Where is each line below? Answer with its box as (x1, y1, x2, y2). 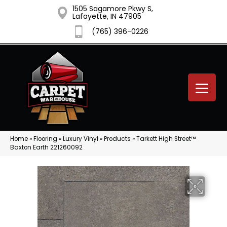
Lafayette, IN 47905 (72, 11, 141, 21)
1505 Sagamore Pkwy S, (72, 4, 153, 14)
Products (104, 135, 131, 143)
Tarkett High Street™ (136, 135, 196, 143)
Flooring (33, 135, 57, 143)
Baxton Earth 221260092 (10, 143, 83, 152)
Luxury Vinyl (63, 135, 98, 143)
